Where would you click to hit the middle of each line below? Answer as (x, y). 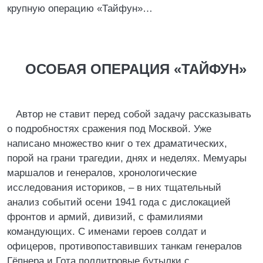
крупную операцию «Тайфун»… (80, 9)
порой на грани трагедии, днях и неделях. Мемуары (127, 158)
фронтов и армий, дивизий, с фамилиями (105, 217)
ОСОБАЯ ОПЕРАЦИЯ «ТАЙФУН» (136, 69)
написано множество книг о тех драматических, (117, 144)
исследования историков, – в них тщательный (114, 188)
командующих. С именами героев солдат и (107, 232)
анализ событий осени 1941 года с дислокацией (119, 202)
